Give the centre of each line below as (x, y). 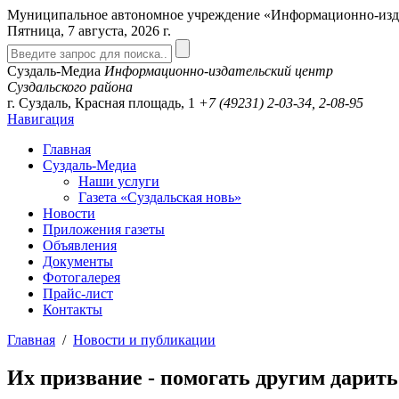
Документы (78, 261)
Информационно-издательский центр (219, 71)
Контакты (73, 309)
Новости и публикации (144, 340)
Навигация (41, 119)
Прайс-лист (78, 293)
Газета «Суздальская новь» (160, 197)
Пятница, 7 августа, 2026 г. (89, 31)
